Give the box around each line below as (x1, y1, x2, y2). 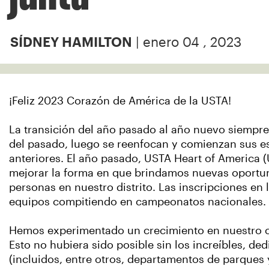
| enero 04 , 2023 (132, 35, 241, 49)
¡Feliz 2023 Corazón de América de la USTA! (9, 95, 231, 107)
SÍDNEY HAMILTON (10, 37, 132, 47)
